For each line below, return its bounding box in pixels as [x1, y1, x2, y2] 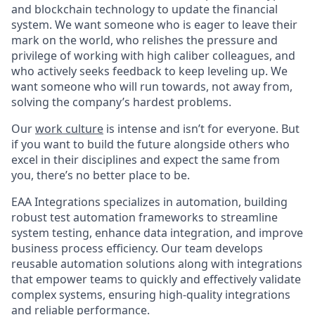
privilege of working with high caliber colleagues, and [11, 48, 295, 63]
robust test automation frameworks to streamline [11, 210, 278, 225]
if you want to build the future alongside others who [11, 136, 290, 152]
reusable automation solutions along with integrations [11, 256, 302, 271]
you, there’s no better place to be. [11, 167, 190, 183]
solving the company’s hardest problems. [11, 94, 231, 110]
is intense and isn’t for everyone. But [103, 121, 300, 136]
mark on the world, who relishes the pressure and [11, 32, 278, 48]
